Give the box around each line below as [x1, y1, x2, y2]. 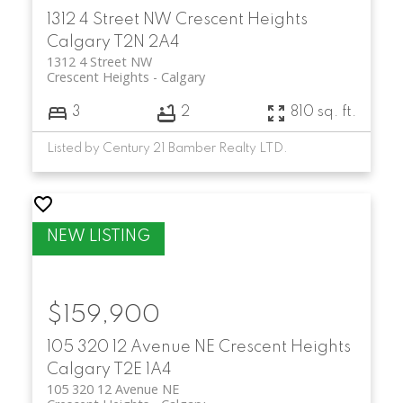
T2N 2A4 [112, 34, 180, 51]
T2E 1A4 [112, 361, 172, 378]
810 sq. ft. [291, 105, 357, 121]
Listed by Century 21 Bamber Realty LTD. [46, 141, 288, 155]
